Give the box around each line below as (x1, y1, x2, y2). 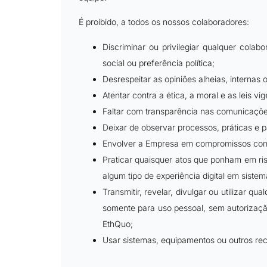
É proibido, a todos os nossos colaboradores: (79, 17, 249, 27)
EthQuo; (103, 218, 133, 229)
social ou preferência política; (103, 57, 215, 68)
